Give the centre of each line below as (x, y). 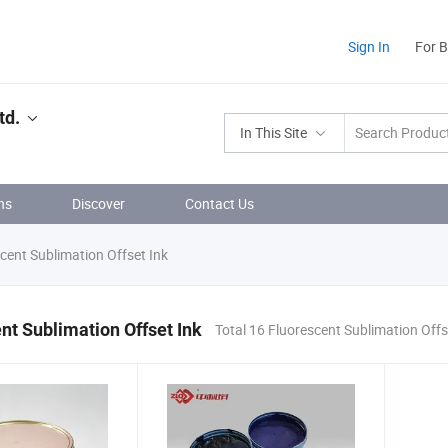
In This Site (273, 132)
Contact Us (219, 203)
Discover (98, 203)
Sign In (369, 46)
